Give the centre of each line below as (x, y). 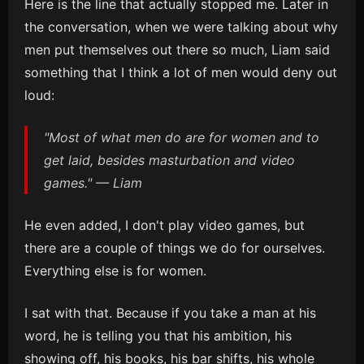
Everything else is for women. (115, 271)
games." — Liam (93, 183)
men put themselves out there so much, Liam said (177, 50)
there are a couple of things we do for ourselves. (175, 248)
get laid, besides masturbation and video (169, 160)
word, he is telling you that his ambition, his (158, 336)
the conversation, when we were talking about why (181, 27)
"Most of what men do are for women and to (182, 137)
